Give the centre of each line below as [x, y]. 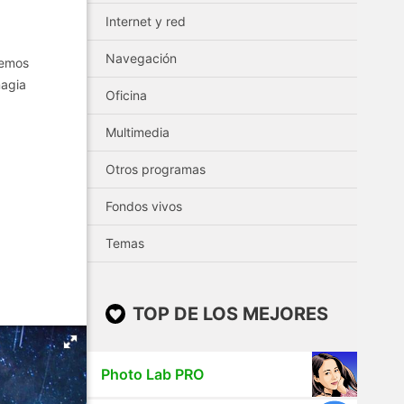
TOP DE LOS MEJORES [230, 314]
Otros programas [156, 169]
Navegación [141, 58]
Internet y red [146, 21]
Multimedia [138, 132]
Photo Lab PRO [152, 374]
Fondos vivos [144, 206]
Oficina [126, 95]
